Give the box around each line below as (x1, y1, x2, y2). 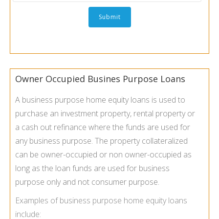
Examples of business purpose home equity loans (15, 195, 187, 206)
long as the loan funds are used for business (15, 163, 170, 174)
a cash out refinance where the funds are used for (15, 122, 190, 133)
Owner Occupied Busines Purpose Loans (15, 73, 185, 85)
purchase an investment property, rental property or (15, 108, 195, 119)
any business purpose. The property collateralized (15, 135, 188, 147)
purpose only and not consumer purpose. (15, 176, 159, 188)
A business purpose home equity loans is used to (15, 94, 185, 106)
